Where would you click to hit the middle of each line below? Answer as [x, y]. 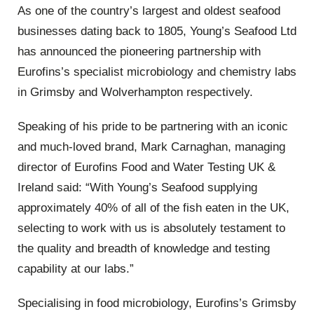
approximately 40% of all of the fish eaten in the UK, [153, 207]
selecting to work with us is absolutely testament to [151, 228]
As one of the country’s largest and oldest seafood [149, 11]
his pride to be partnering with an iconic [184, 126]
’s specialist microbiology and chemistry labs [179, 71]
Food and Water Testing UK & [197, 167]
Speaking [43, 126]
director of [46, 167]
